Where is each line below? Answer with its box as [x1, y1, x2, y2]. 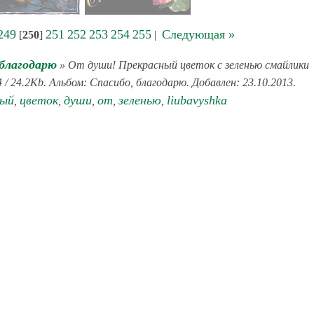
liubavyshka [166, 93, 227, 107]
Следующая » [161, 27, 235, 41]
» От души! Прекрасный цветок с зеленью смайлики [56, 59, 309, 71]
